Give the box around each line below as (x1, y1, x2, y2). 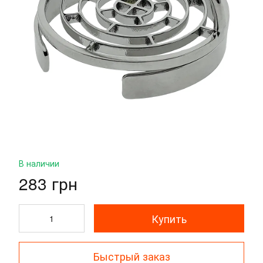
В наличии (19, 157, 59, 169)
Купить (151, 211, 187, 226)
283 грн (19, 171, 77, 195)
